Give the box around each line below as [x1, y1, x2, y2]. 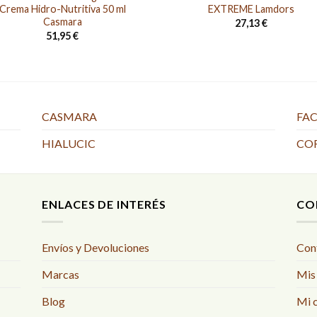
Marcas [42, 267, 79, 281]
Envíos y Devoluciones [42, 241, 149, 254]
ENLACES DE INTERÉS [42, 197, 166, 212]
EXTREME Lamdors [207, 3, 294, 16]
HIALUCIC [42, 137, 96, 151]
